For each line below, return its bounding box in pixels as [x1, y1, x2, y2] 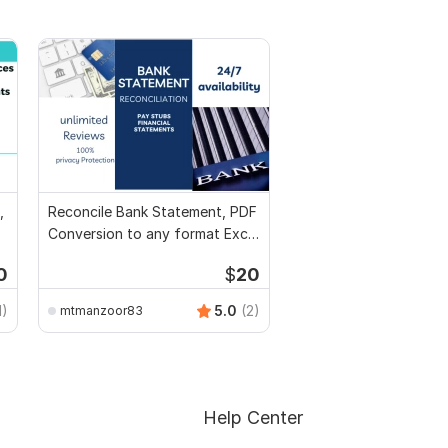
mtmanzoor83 [60, 302, 143, 318]
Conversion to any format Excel [48, 225, 259, 243]
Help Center [203, 407, 303, 429]
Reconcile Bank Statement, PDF [48, 203, 257, 221]
